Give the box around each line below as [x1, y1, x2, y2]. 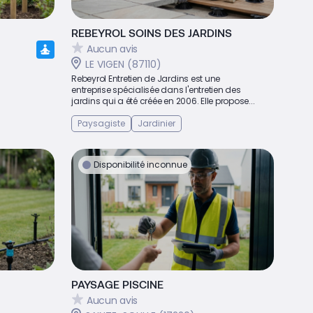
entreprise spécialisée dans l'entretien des [71, 84, 241, 96]
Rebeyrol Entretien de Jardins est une [71, 73, 221, 85]
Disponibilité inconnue [94, 159, 187, 170]
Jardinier [138, 117, 175, 129]
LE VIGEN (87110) [85, 57, 161, 71]
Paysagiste [78, 117, 125, 129]
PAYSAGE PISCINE [71, 277, 163, 291]
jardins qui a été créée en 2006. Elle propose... [71, 95, 255, 107]
